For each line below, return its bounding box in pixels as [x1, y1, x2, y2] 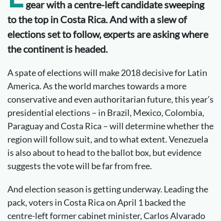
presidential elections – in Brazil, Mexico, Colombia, [7, 107, 204, 118]
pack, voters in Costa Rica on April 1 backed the [7, 197, 185, 208]
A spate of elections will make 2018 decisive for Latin [7, 67, 207, 78]
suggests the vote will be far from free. [7, 160, 152, 171]
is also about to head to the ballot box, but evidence [7, 147, 201, 158]
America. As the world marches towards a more [7, 80, 186, 91]
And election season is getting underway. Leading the [7, 184, 208, 194]
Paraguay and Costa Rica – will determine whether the [7, 120, 214, 131]
